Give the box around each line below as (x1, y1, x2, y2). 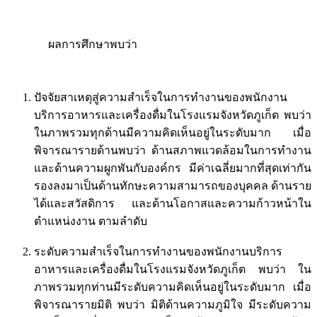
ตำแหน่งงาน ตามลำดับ (34, 215, 147, 228)
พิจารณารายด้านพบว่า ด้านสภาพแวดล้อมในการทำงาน (34, 144, 311, 157)
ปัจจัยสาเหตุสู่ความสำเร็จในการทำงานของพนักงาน (34, 91, 287, 104)
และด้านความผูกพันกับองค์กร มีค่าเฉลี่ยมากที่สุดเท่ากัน (34, 162, 311, 175)
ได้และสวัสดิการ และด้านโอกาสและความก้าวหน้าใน (34, 197, 311, 210)
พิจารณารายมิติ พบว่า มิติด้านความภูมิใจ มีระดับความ (34, 299, 311, 311)
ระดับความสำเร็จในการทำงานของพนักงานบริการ (34, 246, 282, 258)
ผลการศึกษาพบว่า (6, 38, 137, 51)
